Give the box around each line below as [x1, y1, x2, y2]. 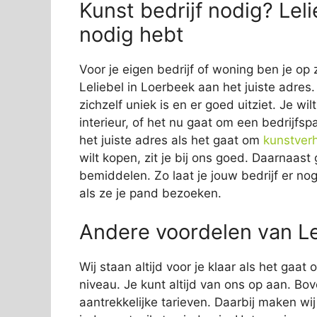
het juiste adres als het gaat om [79, 132, 263, 147]
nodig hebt [79, 21, 184, 47]
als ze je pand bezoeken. [79, 185, 221, 200]
